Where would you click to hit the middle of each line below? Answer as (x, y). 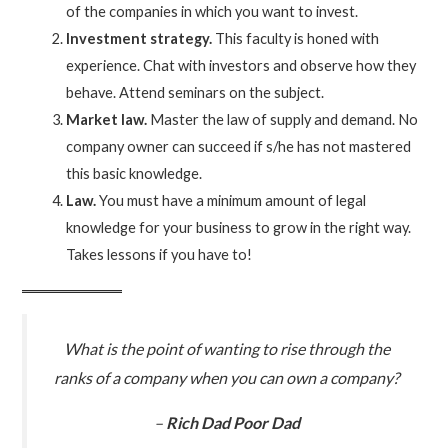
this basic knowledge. (134, 173)
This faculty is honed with (296, 38)
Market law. (107, 119)
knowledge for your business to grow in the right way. (239, 227)
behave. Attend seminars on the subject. (195, 92)
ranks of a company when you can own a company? (226, 377)
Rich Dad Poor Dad (232, 422)
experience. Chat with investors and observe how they (241, 65)
